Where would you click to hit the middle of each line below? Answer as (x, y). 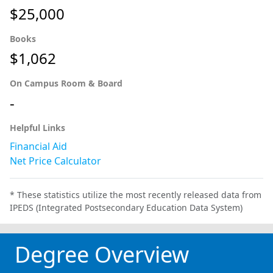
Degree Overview (102, 254)
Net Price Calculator (55, 161)
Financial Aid (38, 146)
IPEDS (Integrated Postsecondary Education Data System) (126, 207)
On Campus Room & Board (66, 83)
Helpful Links (37, 127)
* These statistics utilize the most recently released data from (136, 194)
